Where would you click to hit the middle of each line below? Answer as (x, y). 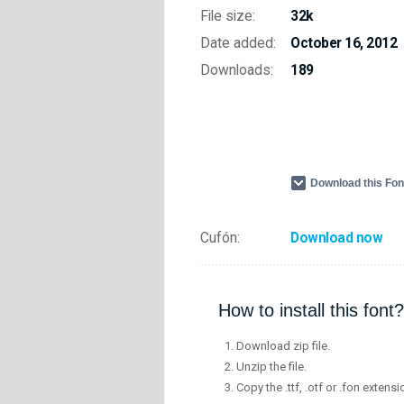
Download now (336, 238)
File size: (228, 16)
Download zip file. (283, 346)
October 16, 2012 (344, 43)
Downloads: (237, 70)
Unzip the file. (271, 367)
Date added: (238, 43)
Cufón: (220, 238)
